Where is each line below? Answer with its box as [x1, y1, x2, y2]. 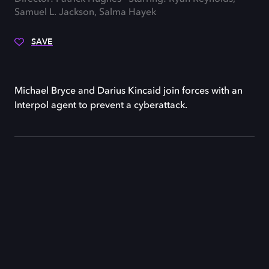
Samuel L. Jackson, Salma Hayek [14, 8, 156, 17]
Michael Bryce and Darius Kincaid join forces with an [14, 86, 243, 96]
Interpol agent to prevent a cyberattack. [14, 101, 187, 110]
